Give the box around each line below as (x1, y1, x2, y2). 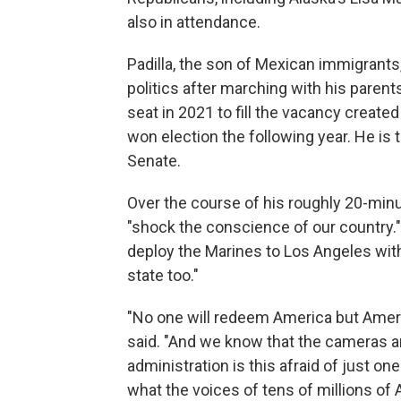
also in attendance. (127, 13, 260, 31)
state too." (127, 266, 199, 285)
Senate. (127, 151, 181, 170)
